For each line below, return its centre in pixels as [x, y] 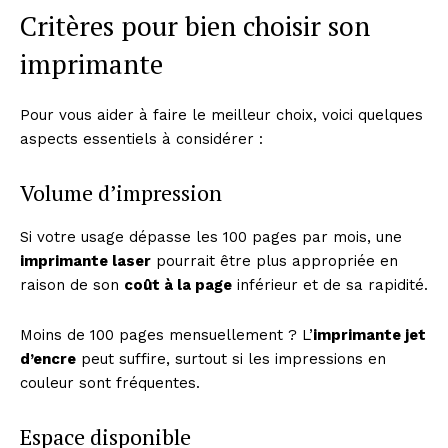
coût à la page [178, 284]
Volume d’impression [121, 192]
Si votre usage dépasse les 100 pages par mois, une [211, 236]
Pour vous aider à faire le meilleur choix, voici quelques [221, 114]
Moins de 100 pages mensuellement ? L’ [166, 334]
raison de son [72, 284]
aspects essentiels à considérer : [141, 138]
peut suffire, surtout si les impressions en [231, 358]
